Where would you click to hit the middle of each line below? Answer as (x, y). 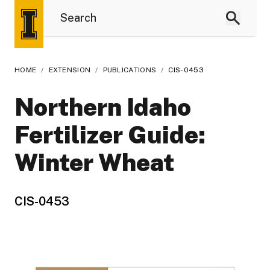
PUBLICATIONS (130, 70)
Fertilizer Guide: (110, 135)
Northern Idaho (103, 107)
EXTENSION (70, 70)
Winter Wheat (94, 162)
